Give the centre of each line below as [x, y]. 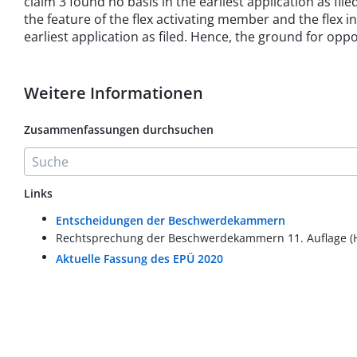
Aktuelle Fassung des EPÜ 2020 [139, 259]
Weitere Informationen [114, 93]
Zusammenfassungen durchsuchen [119, 129]
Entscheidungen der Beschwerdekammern [171, 220]
